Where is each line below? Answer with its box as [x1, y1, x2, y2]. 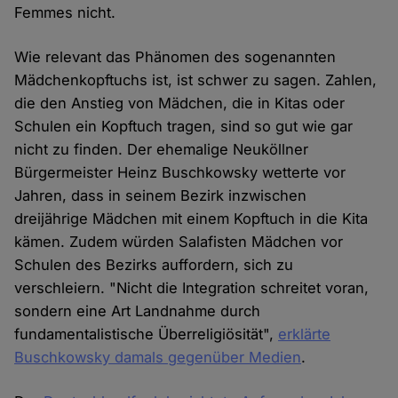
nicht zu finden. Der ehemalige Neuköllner [14, 140, 309, 159]
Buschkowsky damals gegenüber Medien [14, 348, 302, 367]
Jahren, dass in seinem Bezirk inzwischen [14, 187, 307, 205]
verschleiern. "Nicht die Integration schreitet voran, [14, 279, 370, 298]
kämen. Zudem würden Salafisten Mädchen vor [14, 233, 344, 251]
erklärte [278, 325, 331, 344]
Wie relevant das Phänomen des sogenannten [14, 48, 337, 67]
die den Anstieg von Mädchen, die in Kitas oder [14, 94, 346, 113]
